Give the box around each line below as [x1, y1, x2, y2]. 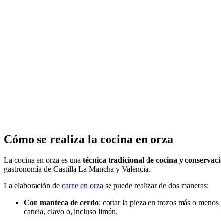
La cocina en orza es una [4, 156, 83, 165]
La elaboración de [4, 182, 62, 190]
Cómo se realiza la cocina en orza [4, 133, 173, 146]
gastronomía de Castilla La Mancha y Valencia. [4, 165, 150, 174]
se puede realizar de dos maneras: [103, 182, 209, 190]
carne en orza [62, 182, 103, 190]
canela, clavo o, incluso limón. [24, 207, 118, 216]
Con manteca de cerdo [24, 198, 99, 207]
